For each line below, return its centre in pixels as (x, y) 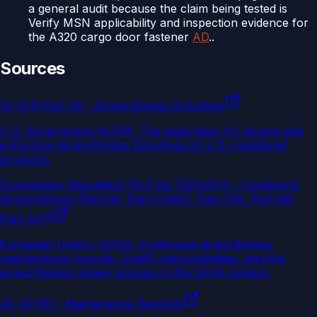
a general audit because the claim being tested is (158, 9)
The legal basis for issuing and (221, 131)
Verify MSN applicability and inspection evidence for (168, 23)
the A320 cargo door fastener (110, 37)
